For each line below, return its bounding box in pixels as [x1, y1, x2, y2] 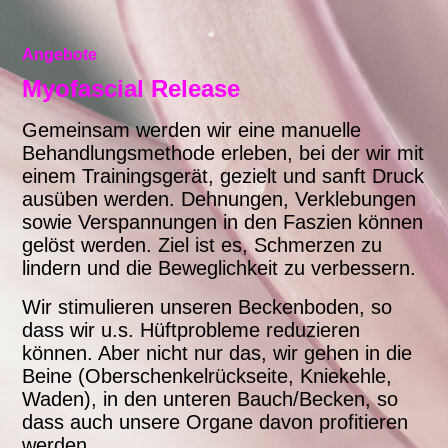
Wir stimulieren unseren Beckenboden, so [22, 296, 393, 319]
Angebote [22, 46, 98, 63]
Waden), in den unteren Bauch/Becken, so [22, 388, 399, 411]
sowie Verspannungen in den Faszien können [22, 211, 424, 234]
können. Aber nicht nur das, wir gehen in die [22, 342, 413, 365]
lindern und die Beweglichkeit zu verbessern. [22, 257, 417, 280]
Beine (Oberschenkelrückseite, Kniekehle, [22, 365, 393, 388]
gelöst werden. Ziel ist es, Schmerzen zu [22, 234, 383, 257]
